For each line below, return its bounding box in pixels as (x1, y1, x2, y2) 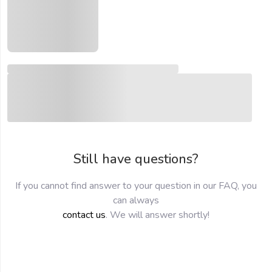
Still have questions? (73, 150, 199, 168)
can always (113, 194, 159, 207)
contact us (63, 208, 106, 222)
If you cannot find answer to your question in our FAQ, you (15, 179, 257, 192)
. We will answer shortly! (106, 208, 209, 222)
